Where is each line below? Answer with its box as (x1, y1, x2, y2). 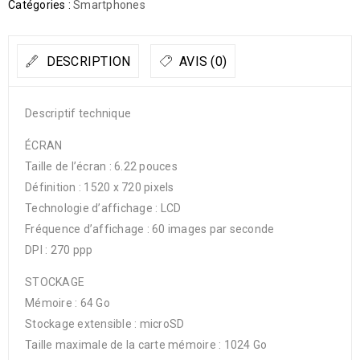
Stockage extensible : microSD (25, 317, 185, 330)
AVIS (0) (175, 54, 227, 69)
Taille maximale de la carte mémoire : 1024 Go (25, 338, 268, 351)
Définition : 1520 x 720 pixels (25, 181, 174, 194)
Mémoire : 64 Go (25, 297, 110, 309)
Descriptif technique (25, 107, 131, 120)
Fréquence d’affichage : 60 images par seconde (25, 223, 275, 235)
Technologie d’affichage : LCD (25, 202, 182, 215)
